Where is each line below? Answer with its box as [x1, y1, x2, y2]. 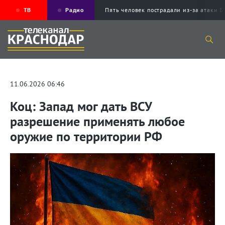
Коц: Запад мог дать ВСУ [10, 98, 152, 115]
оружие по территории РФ [10, 128, 162, 145]
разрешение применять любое [10, 113, 185, 130]
